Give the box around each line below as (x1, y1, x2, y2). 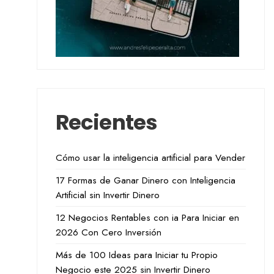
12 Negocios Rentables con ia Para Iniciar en (55, 211, 239, 224)
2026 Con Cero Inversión (55, 226, 161, 239)
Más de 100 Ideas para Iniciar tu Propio (55, 248, 218, 262)
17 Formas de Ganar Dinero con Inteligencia (55, 174, 235, 187)
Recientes (55, 108, 158, 137)
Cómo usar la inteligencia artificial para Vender (55, 151, 245, 165)
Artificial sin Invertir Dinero (55, 188, 160, 202)
